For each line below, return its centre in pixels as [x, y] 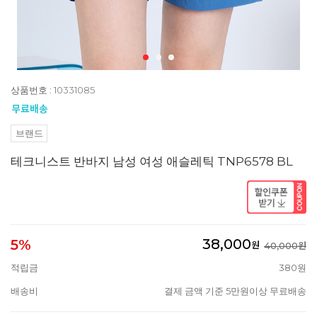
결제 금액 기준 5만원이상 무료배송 [235, 290]
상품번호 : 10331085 [53, 90]
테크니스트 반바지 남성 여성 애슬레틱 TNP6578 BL [152, 162]
